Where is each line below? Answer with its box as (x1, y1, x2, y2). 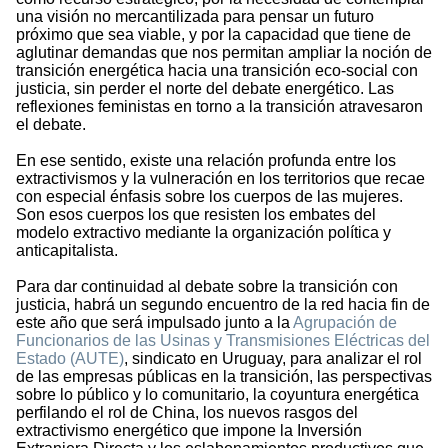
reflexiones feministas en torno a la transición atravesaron (16, 98, 423, 116)
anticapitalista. (16, 242, 118, 260)
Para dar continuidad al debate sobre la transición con (16, 278, 398, 296)
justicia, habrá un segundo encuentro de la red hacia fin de (16, 296, 430, 314)
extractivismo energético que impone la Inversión (16, 422, 362, 440)
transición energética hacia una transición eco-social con (16, 62, 418, 80)
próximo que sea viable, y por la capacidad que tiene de (16, 26, 411, 44)
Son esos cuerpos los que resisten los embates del (16, 206, 376, 224)
